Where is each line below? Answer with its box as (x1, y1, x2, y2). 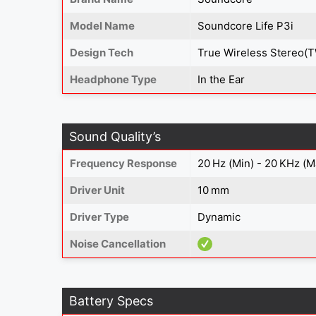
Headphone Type (70, 72, 157, 86)
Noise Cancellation (70, 236, 166, 250)
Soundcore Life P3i (197, 18, 293, 32)
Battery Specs (69, 293, 153, 308)
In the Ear (197, 72, 245, 86)
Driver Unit (70, 183, 125, 197)
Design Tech (70, 45, 133, 59)
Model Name (70, 18, 135, 32)
